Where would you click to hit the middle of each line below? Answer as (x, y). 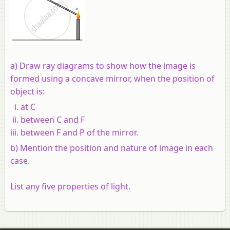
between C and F (53, 119)
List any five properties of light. (70, 186)
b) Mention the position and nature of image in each (112, 148)
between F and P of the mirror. (79, 132)
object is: (27, 91)
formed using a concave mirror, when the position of (112, 78)
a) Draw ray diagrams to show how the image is (103, 65)
